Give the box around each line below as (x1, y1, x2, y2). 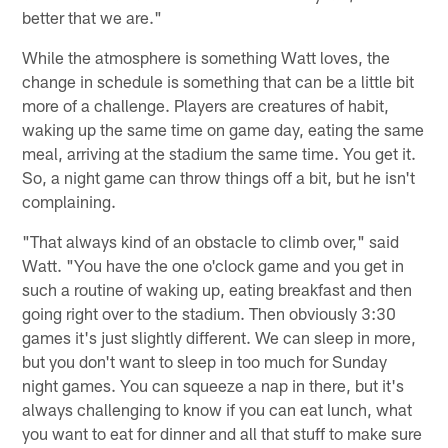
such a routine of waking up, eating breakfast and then (22, 278, 413, 299)
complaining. (22, 190, 117, 211)
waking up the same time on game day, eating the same (22, 118, 425, 139)
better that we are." (22, 6, 163, 27)
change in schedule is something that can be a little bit (22, 70, 415, 91)
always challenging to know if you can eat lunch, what (22, 398, 413, 419)
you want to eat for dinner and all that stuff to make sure (22, 422, 423, 443)
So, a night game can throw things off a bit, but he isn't (22, 166, 416, 187)
